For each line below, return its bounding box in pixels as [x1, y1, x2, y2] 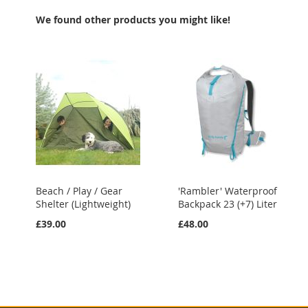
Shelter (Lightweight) [36, 197, 131, 210]
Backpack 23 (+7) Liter [177, 197, 277, 210]
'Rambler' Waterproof [177, 184, 277, 197]
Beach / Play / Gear [36, 184, 122, 197]
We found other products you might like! [36, 13, 230, 26]
